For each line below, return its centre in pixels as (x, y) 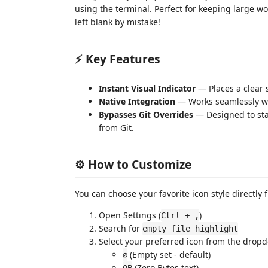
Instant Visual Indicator (147, 88)
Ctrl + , (180, 215)
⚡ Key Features (118, 59)
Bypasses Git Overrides (146, 114)
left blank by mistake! (118, 22)
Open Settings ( (130, 215)
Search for (121, 228)
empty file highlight (190, 229)
